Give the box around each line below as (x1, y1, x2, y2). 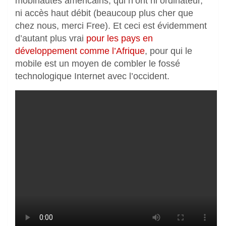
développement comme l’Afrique (15, 45, 145, 56)
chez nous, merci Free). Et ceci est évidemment (15, 20, 207, 31)
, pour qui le (145, 45, 192, 56)
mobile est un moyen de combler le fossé (15, 58, 180, 69)
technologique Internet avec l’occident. (15, 71, 169, 81)
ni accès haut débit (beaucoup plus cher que (15, 8, 193, 18)
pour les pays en (86, 33, 153, 43)
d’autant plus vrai (15, 33, 86, 43)
